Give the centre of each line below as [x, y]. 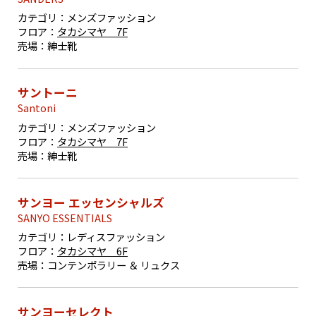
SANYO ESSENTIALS [65, 217]
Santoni [37, 108]
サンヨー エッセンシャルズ [91, 202]
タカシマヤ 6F [93, 250]
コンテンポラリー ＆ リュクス [114, 265]
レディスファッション [116, 236]
